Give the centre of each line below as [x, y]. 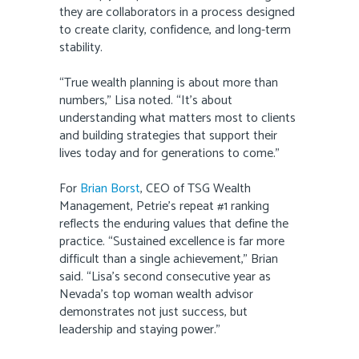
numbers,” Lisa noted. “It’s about [146, 101]
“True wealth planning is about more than [169, 83]
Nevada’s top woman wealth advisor [156, 295]
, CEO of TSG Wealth [196, 189]
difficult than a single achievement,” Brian [169, 260]
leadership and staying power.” [140, 330]
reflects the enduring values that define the [174, 224]
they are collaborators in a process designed [177, 13]
